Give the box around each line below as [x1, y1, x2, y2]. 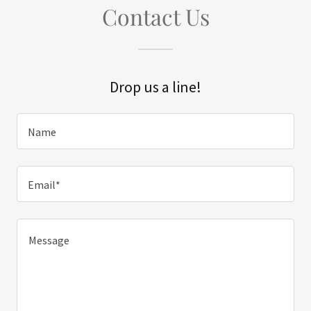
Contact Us [101, 1, 210, 31]
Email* [28, 178, 60, 192]
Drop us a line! [110, 77, 201, 96]
